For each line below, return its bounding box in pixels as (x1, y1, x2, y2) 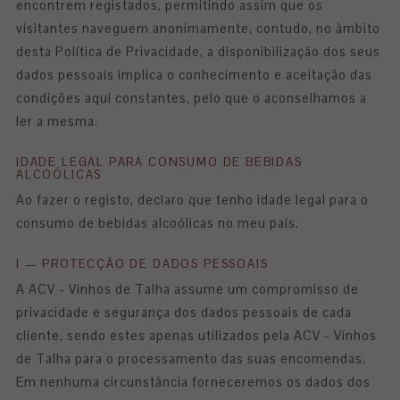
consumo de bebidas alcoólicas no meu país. (16, 215, 299, 231)
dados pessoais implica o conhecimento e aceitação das (16, 67, 372, 83)
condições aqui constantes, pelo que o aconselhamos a (16, 90, 367, 106)
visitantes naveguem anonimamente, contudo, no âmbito (16, 21, 380, 37)
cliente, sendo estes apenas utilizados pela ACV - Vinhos (16, 328, 377, 344)
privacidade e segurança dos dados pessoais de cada (16, 304, 352, 321)
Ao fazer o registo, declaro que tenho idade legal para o (16, 192, 369, 208)
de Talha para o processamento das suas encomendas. (16, 351, 366, 367)
